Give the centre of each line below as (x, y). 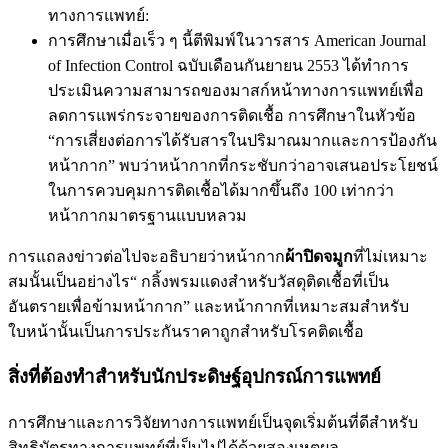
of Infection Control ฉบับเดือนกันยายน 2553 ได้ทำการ (228, 65)
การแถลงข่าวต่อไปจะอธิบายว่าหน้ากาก (146, 256)
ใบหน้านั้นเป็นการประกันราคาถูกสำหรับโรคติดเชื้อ (186, 331)
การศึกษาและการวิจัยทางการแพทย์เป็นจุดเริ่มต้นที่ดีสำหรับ (213, 423)
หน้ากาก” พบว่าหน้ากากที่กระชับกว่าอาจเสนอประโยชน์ (243, 165)
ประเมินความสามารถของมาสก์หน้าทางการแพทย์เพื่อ (236, 90)
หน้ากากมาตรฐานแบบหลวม (147, 215)
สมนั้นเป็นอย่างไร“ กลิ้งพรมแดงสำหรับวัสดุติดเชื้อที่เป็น (198, 281)
